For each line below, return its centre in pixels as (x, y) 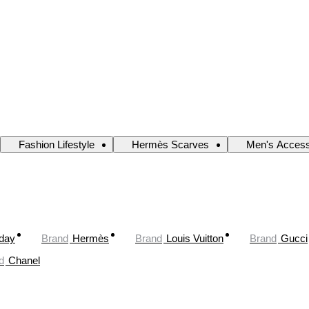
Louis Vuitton (195, 238)
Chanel (24, 260)
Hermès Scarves (170, 145)
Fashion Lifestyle (57, 145)
